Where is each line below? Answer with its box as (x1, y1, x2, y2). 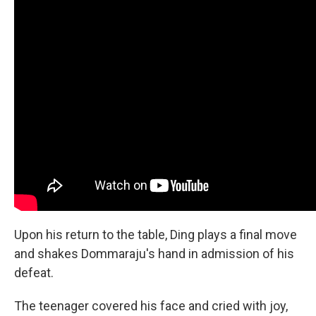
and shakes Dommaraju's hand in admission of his (14, 246, 294, 261)
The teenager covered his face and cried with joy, (14, 298, 288, 313)
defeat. (14, 265, 54, 280)
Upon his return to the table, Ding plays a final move (14, 227, 297, 242)
